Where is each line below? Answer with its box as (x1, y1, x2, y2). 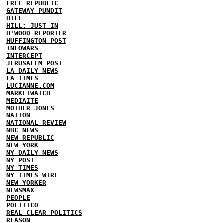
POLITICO (6, 201, 38, 209)
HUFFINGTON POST (6, 36, 66, 44)
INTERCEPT (6, 51, 42, 59)
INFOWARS (6, 44, 38, 52)
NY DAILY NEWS (6, 148, 58, 156)
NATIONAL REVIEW (6, 118, 66, 126)
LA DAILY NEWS (6, 66, 58, 74)
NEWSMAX (6, 186, 34, 194)
